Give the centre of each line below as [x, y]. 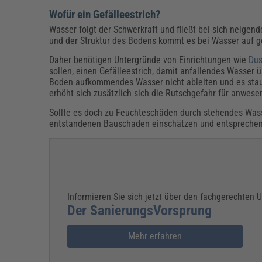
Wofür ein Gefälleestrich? [105, 14]
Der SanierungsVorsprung [140, 211]
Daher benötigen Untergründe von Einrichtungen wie [149, 60]
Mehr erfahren [155, 236]
